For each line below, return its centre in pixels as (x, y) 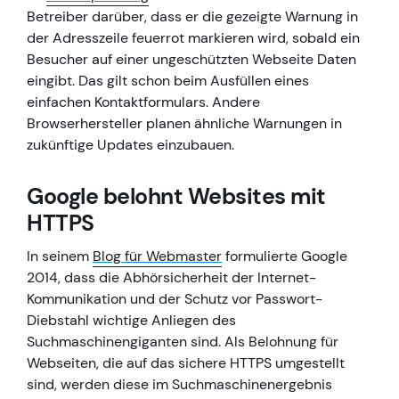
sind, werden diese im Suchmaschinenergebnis (179, 385)
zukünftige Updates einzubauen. (130, 145)
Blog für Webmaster (157, 256)
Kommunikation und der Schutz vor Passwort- (175, 299)
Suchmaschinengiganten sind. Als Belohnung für (183, 342)
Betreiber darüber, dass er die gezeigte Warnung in (192, 17)
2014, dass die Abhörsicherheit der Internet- (171, 278)
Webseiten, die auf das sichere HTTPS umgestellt (186, 363)
